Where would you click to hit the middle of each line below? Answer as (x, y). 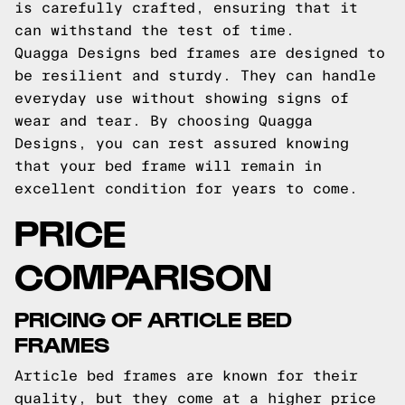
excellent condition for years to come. (186, 188)
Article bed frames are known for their (186, 376)
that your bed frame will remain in (168, 166)
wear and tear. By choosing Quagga (164, 121)
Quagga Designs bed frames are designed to (200, 53)
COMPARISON (143, 274)
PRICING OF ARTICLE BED (153, 318)
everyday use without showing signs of (182, 98)
